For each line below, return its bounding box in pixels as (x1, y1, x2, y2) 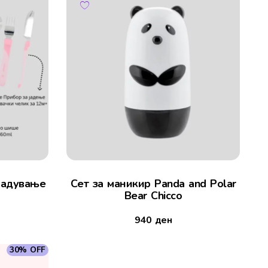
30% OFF (10, 244, 45, 256)
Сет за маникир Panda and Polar (70, 176, 236, 191)
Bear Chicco (124, 188, 182, 203)
